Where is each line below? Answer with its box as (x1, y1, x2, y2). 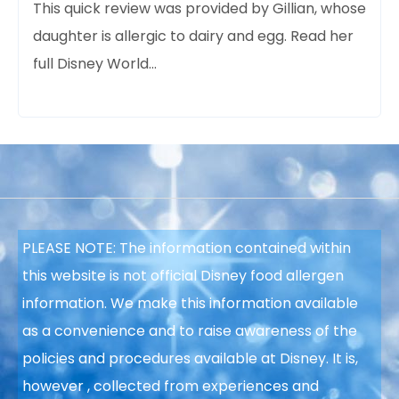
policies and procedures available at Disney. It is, (22, 347, 358, 369)
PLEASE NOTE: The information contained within (22, 237, 351, 258)
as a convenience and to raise (22, 320, 235, 341)
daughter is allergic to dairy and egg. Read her (33, 25, 354, 46)
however (22, 375, 87, 396)
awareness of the (235, 320, 357, 341)
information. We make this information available (22, 292, 358, 313)
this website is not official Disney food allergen (22, 265, 344, 286)
